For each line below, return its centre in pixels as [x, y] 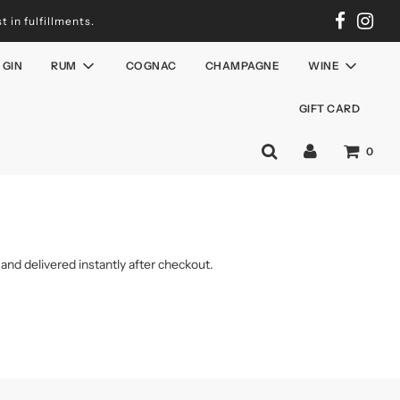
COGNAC [151, 66]
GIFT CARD [329, 108]
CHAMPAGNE [242, 66]
